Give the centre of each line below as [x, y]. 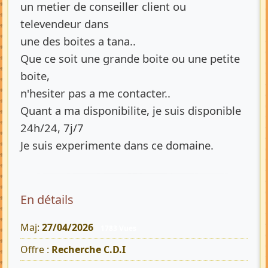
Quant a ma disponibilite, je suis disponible [131, 110]
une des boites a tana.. [78, 41]
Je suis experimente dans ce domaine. [117, 145]
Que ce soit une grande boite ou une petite [130, 58]
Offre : [36, 250]
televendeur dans [65, 23]
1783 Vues [118, 228]
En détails [47, 199]
